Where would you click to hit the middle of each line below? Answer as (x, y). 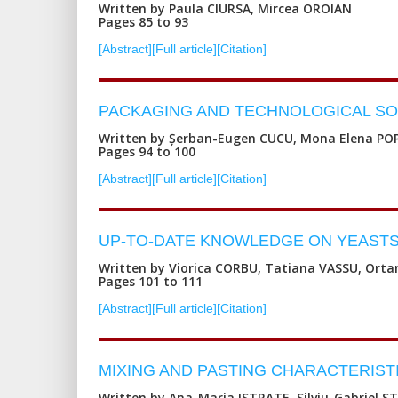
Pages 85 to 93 (143, 21)
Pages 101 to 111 (151, 281)
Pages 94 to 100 (147, 151)
